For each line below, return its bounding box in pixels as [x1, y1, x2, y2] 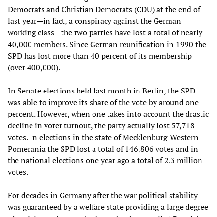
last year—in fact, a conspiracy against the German [8, 15, 181, 26]
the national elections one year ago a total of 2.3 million [8, 155, 202, 166]
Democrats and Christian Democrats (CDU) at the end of [8, 3, 200, 15]
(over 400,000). [8, 62, 60, 73]
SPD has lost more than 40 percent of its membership [8, 50, 192, 61]
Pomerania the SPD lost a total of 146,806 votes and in [8, 143, 198, 154]
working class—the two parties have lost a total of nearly [8, 27, 202, 38]
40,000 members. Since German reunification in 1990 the [8, 38, 206, 49]
